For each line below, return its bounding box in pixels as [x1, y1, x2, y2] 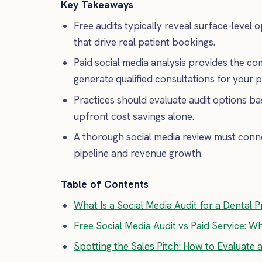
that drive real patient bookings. [74, 36, 216, 49]
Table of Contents [61, 177, 149, 191]
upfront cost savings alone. [74, 109, 195, 123]
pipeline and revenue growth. [74, 146, 204, 160]
